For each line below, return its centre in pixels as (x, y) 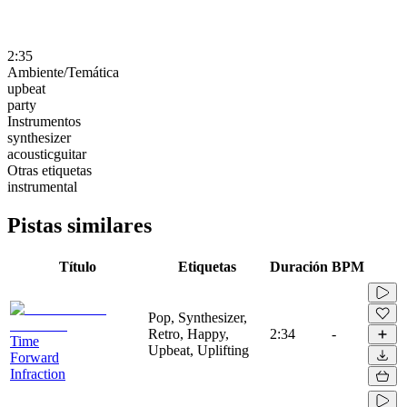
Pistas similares (79, 225)
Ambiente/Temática (63, 72)
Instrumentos (44, 121)
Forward (35, 357)
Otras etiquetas (50, 170)
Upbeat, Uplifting (199, 350)
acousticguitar (47, 154)
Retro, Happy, (189, 333)
